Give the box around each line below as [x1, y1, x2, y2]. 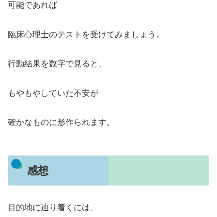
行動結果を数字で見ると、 [8, 59, 107, 69]
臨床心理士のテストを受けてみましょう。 [8, 30, 164, 39]
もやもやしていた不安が [8, 88, 98, 98]
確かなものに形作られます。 [8, 118, 115, 127]
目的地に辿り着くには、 [8, 202, 98, 212]
